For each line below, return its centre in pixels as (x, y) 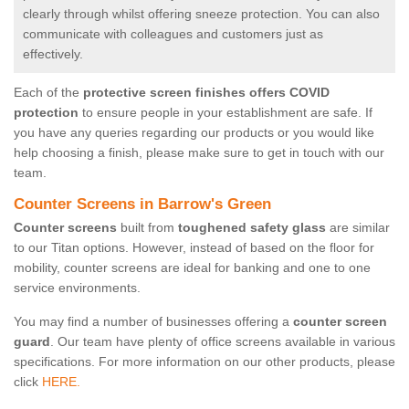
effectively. (55, 54)
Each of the (48, 93)
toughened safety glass (252, 228)
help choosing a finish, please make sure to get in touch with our (199, 153)
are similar (358, 228)
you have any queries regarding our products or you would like (194, 133)
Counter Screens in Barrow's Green (142, 204)
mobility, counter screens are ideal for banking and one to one (192, 268)
